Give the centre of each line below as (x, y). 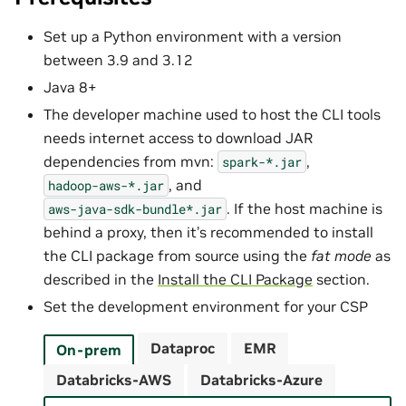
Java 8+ (70, 87)
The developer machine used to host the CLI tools (212, 114)
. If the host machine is (304, 208)
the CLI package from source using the (177, 255)
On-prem (89, 349)
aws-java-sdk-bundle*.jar (135, 208)
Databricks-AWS (114, 379)
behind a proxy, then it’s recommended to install (208, 232)
